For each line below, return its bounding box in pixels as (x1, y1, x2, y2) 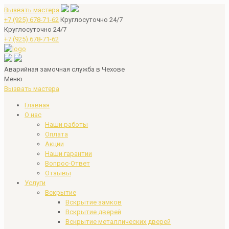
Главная (25, 101, 50, 109)
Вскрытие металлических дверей (65, 218, 171, 225)
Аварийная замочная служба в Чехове (4, 65, 125, 73)
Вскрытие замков (65, 198, 122, 206)
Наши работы (45, 121, 88, 128)
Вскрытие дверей (65, 208, 121, 216)
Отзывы (45, 169, 71, 177)
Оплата (45, 130, 68, 138)
